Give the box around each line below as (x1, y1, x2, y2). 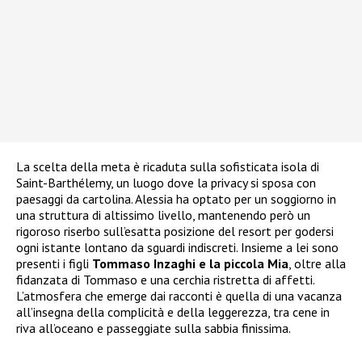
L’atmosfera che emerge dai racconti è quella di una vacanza (16, 288, 342, 305)
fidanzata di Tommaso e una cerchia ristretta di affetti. (16, 271, 314, 288)
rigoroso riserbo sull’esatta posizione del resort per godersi (16, 223, 334, 240)
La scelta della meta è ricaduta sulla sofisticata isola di (16, 158, 319, 175)
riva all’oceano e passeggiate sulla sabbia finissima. (16, 320, 291, 337)
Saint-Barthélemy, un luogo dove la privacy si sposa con (16, 175, 316, 192)
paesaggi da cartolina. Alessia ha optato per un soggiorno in (16, 191, 336, 208)
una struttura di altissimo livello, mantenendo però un (16, 207, 310, 224)
